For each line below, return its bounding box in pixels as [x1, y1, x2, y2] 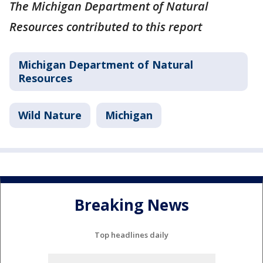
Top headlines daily [95, 230, 168, 241]
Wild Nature [18, 107, 82, 122]
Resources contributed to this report [9, 18, 202, 35]
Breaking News [74, 194, 189, 215]
